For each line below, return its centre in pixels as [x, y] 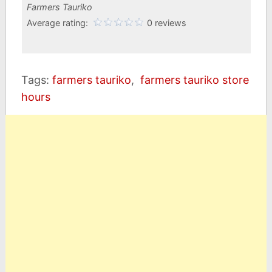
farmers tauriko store [194, 80]
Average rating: [58, 23]
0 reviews [166, 23]
